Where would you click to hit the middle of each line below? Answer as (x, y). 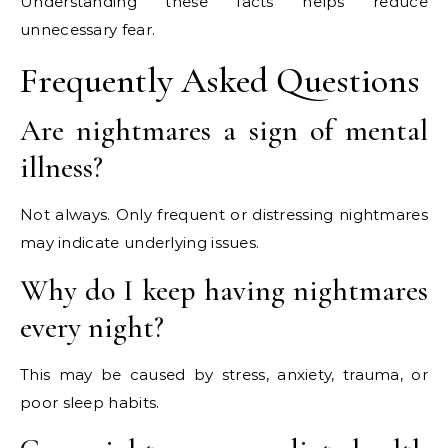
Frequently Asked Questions (220, 80)
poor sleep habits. (90, 402)
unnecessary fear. (88, 29)
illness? (61, 167)
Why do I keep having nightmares (224, 290)
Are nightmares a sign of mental (224, 130)
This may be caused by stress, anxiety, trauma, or (224, 374)
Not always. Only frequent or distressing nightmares (224, 214)
